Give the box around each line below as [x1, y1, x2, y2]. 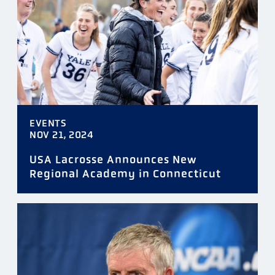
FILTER [123, 204, 152, 217]
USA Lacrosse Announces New [29, 153, 197, 167]
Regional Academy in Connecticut [29, 167, 221, 181]
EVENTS [29, 117, 66, 130]
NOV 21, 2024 [29, 129, 93, 141]
